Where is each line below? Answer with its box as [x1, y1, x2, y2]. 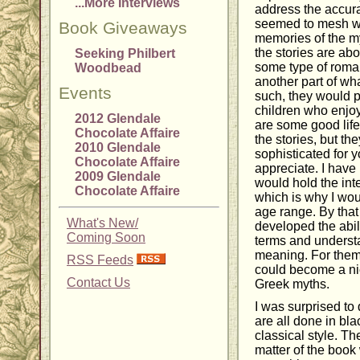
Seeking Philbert [75, 47, 175, 60]
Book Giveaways [59, 18, 187, 38]
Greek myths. [255, 277, 329, 291]
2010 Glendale [75, 141, 161, 154]
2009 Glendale [75, 170, 161, 183]
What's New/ [67, 216, 138, 230]
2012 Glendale [75, 112, 161, 125]
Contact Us [67, 276, 130, 289]
